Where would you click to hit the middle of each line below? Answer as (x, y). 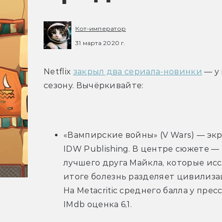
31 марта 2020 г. (100, 43)
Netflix (58, 72)
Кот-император (101, 28)
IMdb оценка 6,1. (98, 205)
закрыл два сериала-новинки (138, 72)
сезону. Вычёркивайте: (94, 86)
